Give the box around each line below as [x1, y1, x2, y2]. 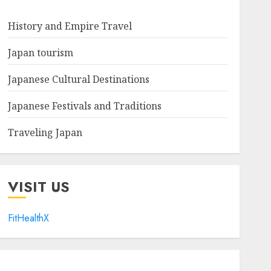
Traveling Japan [7, 126, 82, 139]
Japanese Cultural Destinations [7, 73, 149, 86]
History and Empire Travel [7, 19, 132, 33]
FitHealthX [7, 211, 49, 225]
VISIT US [7, 176, 70, 197]
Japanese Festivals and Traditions [7, 99, 162, 113]
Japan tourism [7, 46, 73, 59]
